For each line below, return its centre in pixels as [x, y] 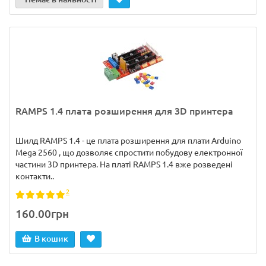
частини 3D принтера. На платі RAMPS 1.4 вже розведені [124, 164]
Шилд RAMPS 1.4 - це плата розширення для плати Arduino [128, 141]
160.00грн [42, 214]
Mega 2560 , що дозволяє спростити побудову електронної [129, 153]
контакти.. [35, 176]
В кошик [51, 239]
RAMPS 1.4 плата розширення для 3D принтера [124, 111]
